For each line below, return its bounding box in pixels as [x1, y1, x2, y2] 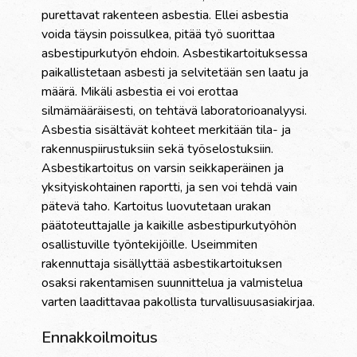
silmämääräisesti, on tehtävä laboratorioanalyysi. [41, 102, 308, 120]
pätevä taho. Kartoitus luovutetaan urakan [41, 198, 272, 216]
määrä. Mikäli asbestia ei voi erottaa [41, 83, 239, 101]
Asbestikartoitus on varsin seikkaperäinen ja [41, 159, 284, 178]
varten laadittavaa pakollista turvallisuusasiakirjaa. [41, 293, 316, 312]
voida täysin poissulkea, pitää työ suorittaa [41, 25, 276, 44]
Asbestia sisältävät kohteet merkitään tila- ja [41, 121, 292, 139]
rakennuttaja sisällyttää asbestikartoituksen [41, 255, 283, 273]
